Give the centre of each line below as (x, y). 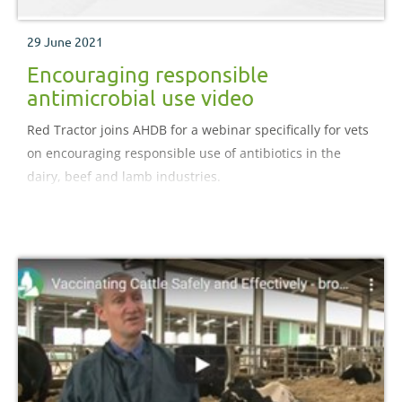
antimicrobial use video (140, 98)
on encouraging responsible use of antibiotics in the (184, 153)
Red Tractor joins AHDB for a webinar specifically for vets (198, 130)
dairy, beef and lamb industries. (124, 177)
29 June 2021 (65, 42)
